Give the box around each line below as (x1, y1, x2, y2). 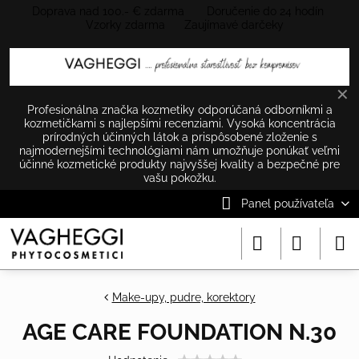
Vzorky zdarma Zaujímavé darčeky (82, 18, 284, 31)
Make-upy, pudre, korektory (111, 290, 256, 304)
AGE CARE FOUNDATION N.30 (22, 318, 337, 345)
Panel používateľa (240, 196, 334, 210)
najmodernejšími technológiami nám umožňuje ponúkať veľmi (19, 143, 340, 157)
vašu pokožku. (143, 171, 216, 184)
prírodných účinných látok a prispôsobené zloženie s (42, 130, 317, 143)
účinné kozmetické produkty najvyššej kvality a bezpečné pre (19, 157, 340, 171)
